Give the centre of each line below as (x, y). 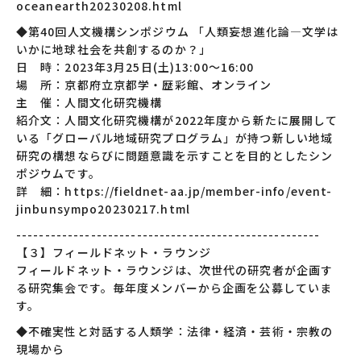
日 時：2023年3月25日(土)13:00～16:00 (135, 67)
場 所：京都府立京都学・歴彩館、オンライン (144, 85)
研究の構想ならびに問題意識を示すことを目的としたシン (175, 156)
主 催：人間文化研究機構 (89, 102)
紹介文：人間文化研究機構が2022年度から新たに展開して (177, 120)
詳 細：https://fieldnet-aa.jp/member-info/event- (174, 191)
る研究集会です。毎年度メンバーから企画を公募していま (174, 288)
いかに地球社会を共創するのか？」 (114, 49)
